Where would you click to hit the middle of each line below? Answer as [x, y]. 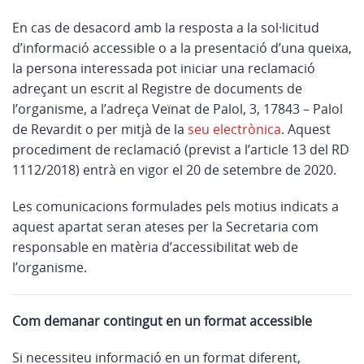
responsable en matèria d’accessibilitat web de [155, 247]
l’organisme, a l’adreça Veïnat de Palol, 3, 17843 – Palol [178, 109]
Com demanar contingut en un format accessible [162, 321]
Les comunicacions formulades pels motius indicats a [175, 206]
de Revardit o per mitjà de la [100, 129]
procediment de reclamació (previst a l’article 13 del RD [181, 149]
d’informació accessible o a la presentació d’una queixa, [182, 48]
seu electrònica [234, 129]
